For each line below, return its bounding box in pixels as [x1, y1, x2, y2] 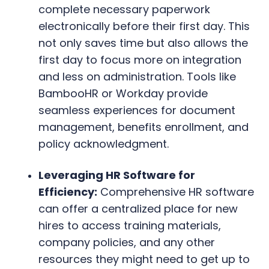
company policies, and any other [38, 234, 215, 250]
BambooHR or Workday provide [38, 85, 208, 101]
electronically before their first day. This [38, 18, 250, 34]
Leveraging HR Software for [38, 167, 195, 183]
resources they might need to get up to [38, 251, 250, 267]
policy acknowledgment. [38, 136, 169, 151]
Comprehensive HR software [97, 184, 254, 199]
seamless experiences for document [38, 102, 235, 118]
